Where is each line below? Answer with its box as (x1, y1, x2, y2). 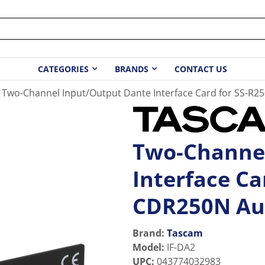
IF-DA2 (167, 241, 195, 254)
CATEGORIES (38, 63, 89, 75)
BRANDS (115, 63, 148, 75)
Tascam (167, 227, 203, 240)
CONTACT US (174, 63, 227, 75)
